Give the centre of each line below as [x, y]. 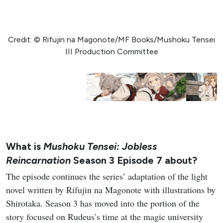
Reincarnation [38, 161]
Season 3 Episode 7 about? [134, 161]
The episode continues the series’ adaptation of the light [107, 176]
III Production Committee [111, 52]
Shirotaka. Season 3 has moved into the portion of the [103, 203]
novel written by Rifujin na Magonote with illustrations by [111, 190]
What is [23, 147]
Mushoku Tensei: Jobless [99, 147]
